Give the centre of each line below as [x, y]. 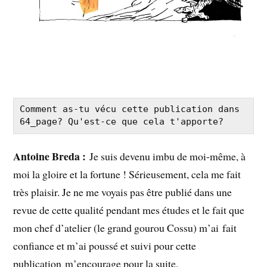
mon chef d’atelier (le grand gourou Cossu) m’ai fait [125, 228]
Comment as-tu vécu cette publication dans [130, 109]
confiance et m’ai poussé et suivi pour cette [105, 246]
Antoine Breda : [52, 156]
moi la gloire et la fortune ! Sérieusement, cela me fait [127, 174]
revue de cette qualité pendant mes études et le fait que [129, 210]
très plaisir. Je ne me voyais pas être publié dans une [123, 192]
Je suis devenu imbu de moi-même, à [168, 156]
